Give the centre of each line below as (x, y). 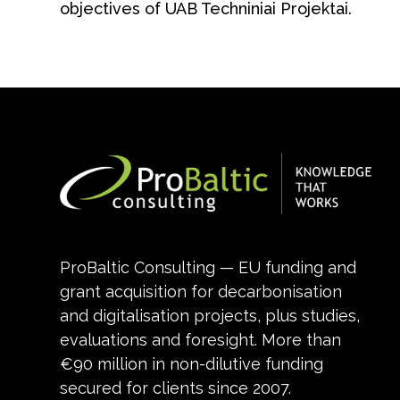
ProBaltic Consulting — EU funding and (208, 268)
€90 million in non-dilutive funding (192, 364)
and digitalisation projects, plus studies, (210, 316)
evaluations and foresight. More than (201, 340)
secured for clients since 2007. (176, 388)
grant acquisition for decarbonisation (201, 292)
